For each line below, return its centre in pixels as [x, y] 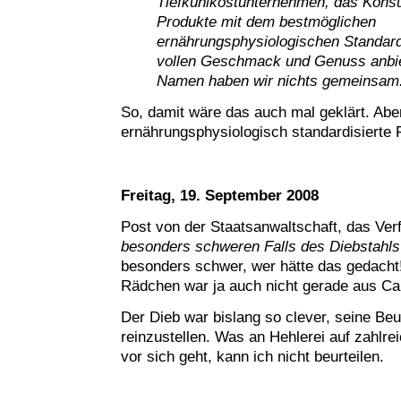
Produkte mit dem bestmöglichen [266, 21]
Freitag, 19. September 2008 [219, 195]
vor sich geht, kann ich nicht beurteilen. [252, 357]
